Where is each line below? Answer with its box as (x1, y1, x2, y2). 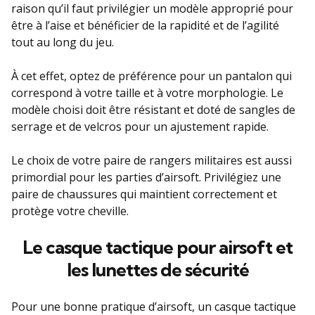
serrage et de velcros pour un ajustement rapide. (11, 119, 269, 134)
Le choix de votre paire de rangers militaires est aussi (11, 153, 292, 168)
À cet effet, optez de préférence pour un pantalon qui (11, 68, 292, 84)
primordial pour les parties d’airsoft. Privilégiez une (11, 169, 281, 185)
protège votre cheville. (11, 203, 129, 219)
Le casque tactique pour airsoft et (22, 236, 292, 259)
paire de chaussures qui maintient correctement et (11, 186, 277, 202)
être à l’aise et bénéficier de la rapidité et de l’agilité (11, 18, 279, 33)
